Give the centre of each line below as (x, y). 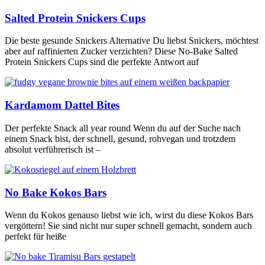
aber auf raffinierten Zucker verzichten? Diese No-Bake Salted (121, 51)
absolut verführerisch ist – (53, 149)
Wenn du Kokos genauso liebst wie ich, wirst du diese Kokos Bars (129, 215)
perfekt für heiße (35, 237)
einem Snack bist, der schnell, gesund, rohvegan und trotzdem (120, 138)
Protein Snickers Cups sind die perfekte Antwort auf (102, 62)
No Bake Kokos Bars (56, 192)
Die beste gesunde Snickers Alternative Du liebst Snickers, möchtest (132, 41)
